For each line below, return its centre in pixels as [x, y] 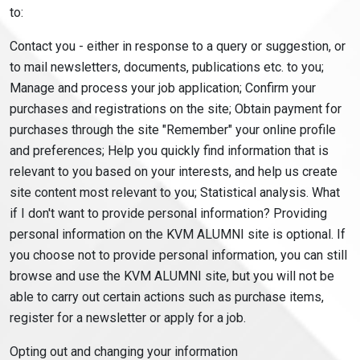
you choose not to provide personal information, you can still [178, 255]
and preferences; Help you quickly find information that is [169, 151]
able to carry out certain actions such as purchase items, [167, 297]
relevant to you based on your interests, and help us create [174, 172]
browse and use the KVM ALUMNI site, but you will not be [172, 276]
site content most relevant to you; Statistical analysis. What [175, 192]
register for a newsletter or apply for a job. [128, 318]
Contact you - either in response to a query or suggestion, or [178, 46]
